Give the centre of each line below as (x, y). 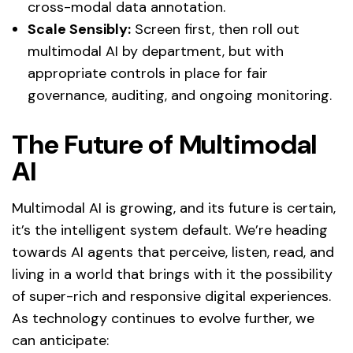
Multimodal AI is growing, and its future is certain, (174, 208)
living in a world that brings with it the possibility (172, 274)
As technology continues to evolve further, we (163, 318)
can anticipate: (60, 340)
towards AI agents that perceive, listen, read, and (173, 252)
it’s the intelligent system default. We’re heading (170, 230)
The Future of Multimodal (164, 144)
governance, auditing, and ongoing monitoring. (180, 95)
